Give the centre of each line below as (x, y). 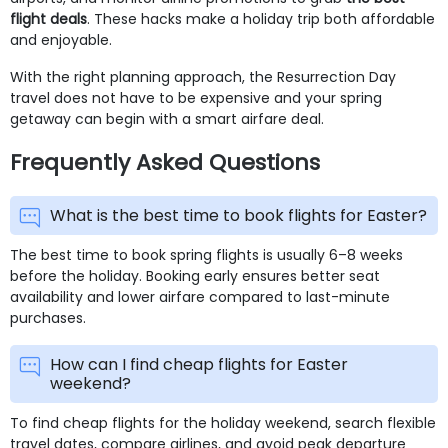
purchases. (48, 317)
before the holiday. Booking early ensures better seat (195, 275)
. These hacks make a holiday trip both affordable (261, 18)
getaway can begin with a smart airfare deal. (167, 118)
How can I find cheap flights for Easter (199, 364)
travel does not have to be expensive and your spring (196, 97)
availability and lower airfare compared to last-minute (200, 296)
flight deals (48, 18)
